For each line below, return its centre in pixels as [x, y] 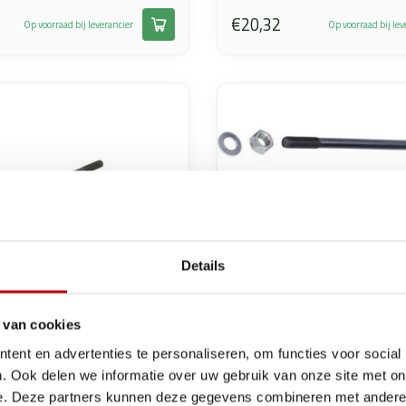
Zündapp [257, 377]
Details [203, 266]
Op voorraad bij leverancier [78, 24]
